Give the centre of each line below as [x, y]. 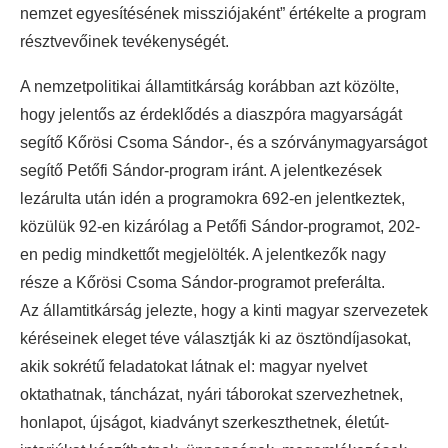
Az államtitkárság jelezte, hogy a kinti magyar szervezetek [224, 310]
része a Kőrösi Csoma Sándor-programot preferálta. [202, 282]
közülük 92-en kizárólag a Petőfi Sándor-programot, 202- [220, 226]
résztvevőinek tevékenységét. [124, 41]
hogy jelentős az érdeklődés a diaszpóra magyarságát [211, 114]
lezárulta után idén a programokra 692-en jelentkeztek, [212, 198]
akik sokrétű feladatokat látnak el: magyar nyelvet [193, 366]
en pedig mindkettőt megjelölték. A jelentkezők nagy [203, 254]
